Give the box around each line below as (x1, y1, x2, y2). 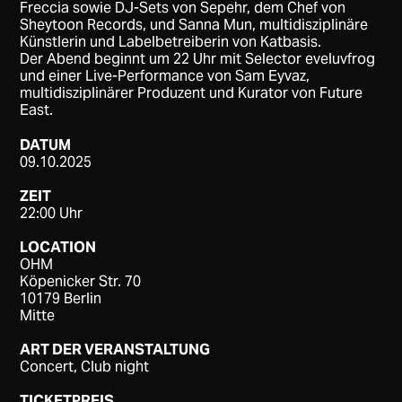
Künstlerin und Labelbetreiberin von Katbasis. (20, 31, 322, 51)
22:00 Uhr (20, 204, 83, 223)
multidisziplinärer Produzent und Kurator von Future (20, 83, 363, 102)
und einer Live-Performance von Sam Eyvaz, (20, 66, 310, 85)
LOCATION (20, 238, 97, 258)
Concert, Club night (20, 357, 150, 377)
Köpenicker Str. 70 (20, 272, 142, 292)
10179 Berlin (20, 289, 102, 309)
